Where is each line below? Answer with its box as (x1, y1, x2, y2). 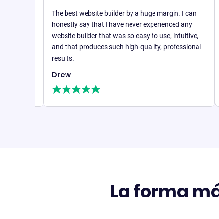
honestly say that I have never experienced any (26, 21, 167, 29)
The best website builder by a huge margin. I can (26, 9, 171, 18)
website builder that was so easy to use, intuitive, (26, 32, 173, 40)
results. (26, 54, 49, 63)
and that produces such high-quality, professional (26, 43, 175, 51)
